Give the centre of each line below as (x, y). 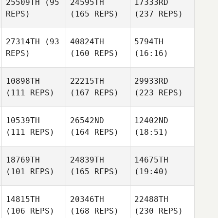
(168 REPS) (94, 211)
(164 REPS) (94, 132)
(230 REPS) (159, 211)
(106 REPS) (30, 211)
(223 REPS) (159, 93)
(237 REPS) (159, 14)
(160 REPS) (94, 53)
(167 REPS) (94, 93)
